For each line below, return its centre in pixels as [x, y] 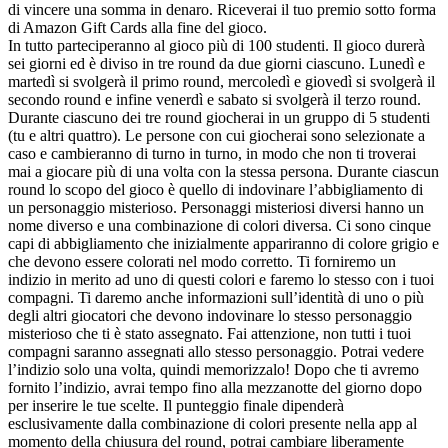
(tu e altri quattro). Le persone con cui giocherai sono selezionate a [216, 136]
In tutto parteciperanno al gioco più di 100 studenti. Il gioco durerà [216, 46]
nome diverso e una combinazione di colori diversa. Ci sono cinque [219, 226]
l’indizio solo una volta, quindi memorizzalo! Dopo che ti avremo [213, 370]
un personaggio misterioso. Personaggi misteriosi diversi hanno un [216, 208]
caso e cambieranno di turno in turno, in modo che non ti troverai [212, 154]
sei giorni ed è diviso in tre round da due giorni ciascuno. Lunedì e [216, 64]
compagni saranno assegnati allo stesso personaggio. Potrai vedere [216, 352]
